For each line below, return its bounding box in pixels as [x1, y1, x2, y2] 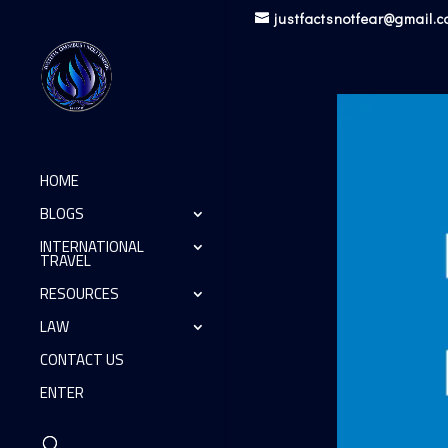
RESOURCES [40, 278, 119, 308]
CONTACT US [40, 344, 124, 374]
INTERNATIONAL [40, 231, 144, 261]
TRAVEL [40, 245, 91, 275]
